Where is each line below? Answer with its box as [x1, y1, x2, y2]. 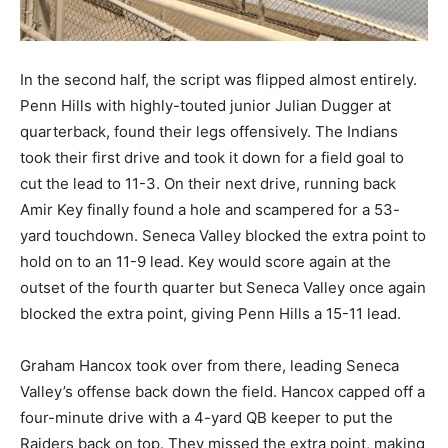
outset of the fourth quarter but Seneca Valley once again [20, 278, 426, 298]
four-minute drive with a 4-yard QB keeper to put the [20, 408, 393, 428]
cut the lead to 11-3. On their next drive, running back [20, 174, 396, 194]
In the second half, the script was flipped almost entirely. [20, 70, 417, 90]
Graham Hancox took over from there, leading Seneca [20, 356, 399, 376]
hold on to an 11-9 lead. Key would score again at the [20, 252, 391, 272]
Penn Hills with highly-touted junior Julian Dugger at [20, 96, 391, 116]
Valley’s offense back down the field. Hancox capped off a [20, 382, 425, 402]
